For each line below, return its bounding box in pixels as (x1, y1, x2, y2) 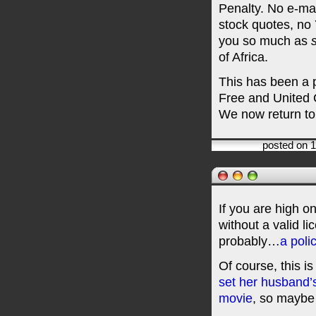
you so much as (219, 34, 311, 48)
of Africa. (219, 50, 268, 64)
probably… (219, 234, 280, 248)
